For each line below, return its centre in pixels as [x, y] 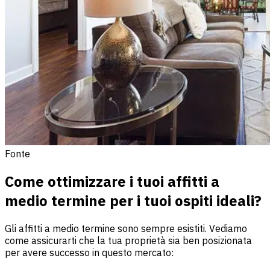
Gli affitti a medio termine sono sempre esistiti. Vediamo [126, 228]
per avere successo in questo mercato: [89, 252]
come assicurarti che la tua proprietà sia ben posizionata [128, 240]
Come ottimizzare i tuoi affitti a [112, 181]
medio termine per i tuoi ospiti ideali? [133, 200]
